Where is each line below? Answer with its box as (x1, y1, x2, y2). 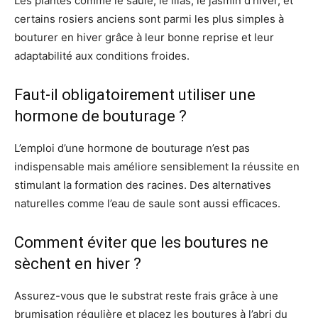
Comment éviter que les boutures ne (14, 234, 268, 252)
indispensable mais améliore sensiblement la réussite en (14, 160, 300, 174)
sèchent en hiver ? (14, 255, 141, 273)
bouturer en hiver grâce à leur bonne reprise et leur (14, 31, 274, 45)
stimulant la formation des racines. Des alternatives (14, 178, 271, 192)
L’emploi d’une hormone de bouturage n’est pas (14, 141, 250, 155)
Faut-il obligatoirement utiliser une (14, 86, 256, 104)
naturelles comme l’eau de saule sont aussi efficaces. (14, 197, 280, 211)
